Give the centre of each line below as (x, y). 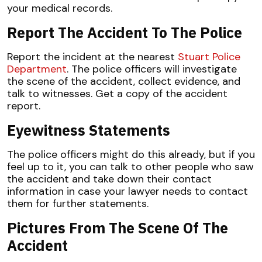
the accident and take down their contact (109, 179)
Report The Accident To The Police (125, 33)
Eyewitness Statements (89, 130)
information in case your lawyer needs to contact (127, 192)
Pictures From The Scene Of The (118, 228)
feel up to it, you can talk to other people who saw (130, 167)
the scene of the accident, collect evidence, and (124, 82)
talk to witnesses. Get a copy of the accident (117, 94)
